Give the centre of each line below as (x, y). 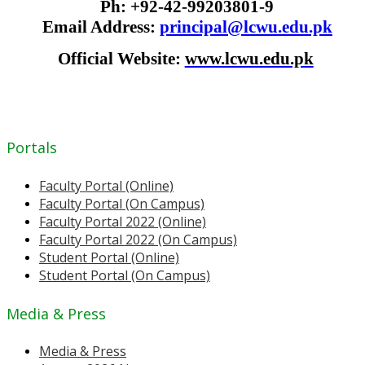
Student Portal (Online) (109, 257)
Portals (32, 147)
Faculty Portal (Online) (106, 185)
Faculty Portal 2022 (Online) (123, 221)
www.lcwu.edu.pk (249, 58)
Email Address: (101, 26)
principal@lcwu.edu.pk (246, 26)
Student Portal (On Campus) (125, 275)
